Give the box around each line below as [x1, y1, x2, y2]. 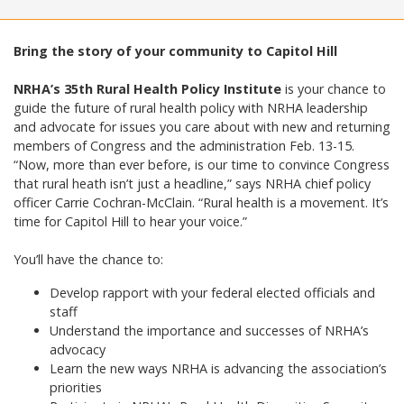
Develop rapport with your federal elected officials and [50, 284, 375, 302]
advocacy [50, 341, 106, 359]
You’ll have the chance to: [14, 251, 163, 269]
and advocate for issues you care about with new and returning [14, 118, 390, 136]
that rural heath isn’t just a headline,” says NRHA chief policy [14, 175, 371, 193]
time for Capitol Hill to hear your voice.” [14, 213, 247, 231]
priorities [50, 379, 106, 397]
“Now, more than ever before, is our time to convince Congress [14, 156, 390, 174]
